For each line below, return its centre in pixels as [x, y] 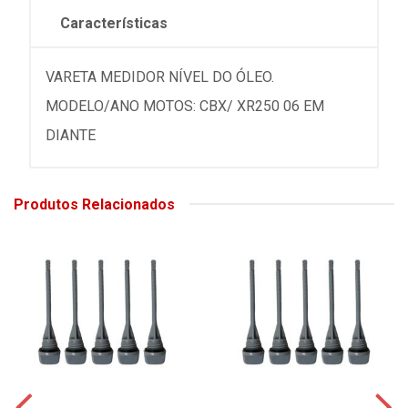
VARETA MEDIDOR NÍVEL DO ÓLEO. [160, 76]
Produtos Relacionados [94, 204]
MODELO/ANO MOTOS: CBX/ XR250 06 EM [185, 106]
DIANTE [71, 135]
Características [114, 23]
